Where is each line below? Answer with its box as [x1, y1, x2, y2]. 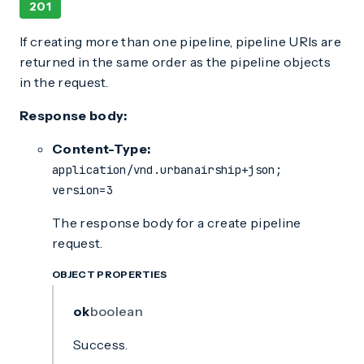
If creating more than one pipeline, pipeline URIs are [19, 33, 341, 50]
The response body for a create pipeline [52, 214, 301, 231]
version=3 [52, 183, 113, 197]
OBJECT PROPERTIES [52, 268, 167, 280]
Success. [73, 336, 128, 353]
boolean [89, 303, 143, 319]
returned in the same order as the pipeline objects [19, 54, 331, 70]
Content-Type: [52, 141, 151, 157]
